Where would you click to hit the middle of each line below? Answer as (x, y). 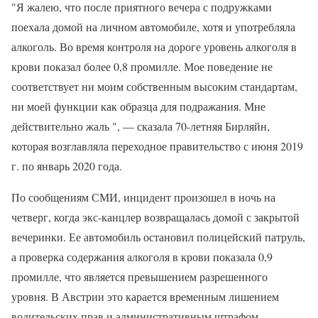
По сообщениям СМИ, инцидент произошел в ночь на (143, 197)
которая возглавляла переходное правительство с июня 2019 (157, 146)
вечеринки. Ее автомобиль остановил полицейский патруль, (158, 237)
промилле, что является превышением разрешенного (139, 276)
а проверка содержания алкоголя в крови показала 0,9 (142, 257)
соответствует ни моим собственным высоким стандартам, (154, 86)
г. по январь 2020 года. (67, 166)
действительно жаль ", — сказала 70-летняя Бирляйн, (141, 126)
